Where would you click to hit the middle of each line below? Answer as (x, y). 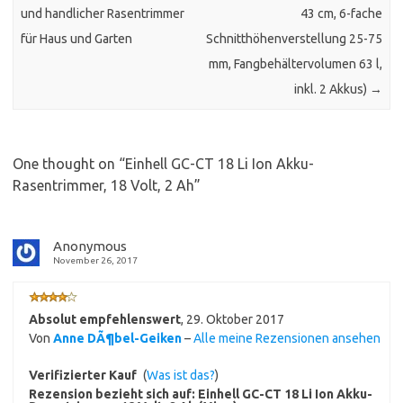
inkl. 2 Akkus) (331, 89)
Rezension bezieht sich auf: (113, 394)
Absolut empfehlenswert (105, 319)
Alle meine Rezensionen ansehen (287, 338)
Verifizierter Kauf (83, 375)
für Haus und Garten (77, 38)
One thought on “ (69, 163)
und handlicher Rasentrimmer (103, 13)
